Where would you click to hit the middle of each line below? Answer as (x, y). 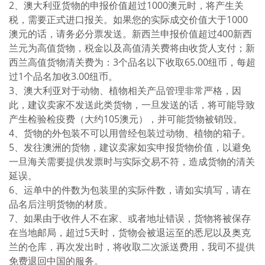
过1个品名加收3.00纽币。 (63, 76)
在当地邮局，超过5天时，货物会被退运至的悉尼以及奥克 (130, 232)
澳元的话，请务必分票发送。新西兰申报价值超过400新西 (130, 34)
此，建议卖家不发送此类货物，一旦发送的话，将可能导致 (132, 105)
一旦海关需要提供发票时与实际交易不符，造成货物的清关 (132, 161)
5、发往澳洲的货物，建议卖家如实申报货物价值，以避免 (130, 147)
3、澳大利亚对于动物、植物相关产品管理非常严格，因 (125, 91)
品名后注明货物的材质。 (61, 204)
